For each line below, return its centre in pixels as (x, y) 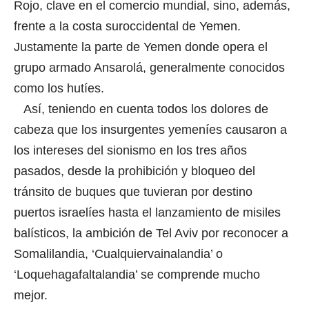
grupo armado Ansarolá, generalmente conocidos (149, 67)
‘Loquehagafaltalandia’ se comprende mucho (137, 274)
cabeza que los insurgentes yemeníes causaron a (150, 129)
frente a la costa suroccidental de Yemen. (127, 26)
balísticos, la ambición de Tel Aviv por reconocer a (151, 233)
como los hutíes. (61, 88)
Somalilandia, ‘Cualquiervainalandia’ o (118, 253)
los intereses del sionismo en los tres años (130, 150)
